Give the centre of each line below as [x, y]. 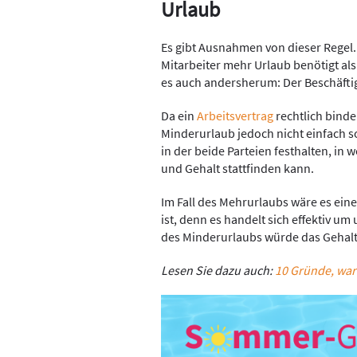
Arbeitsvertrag [235, 115]
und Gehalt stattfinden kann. [237, 168]
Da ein [179, 115]
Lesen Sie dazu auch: [218, 270]
